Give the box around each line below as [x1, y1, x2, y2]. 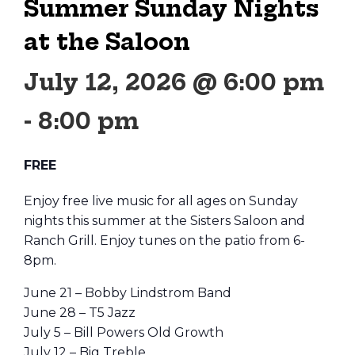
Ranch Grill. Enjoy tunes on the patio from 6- [24, 233, 305, 248]
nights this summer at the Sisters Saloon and [24, 213, 305, 228]
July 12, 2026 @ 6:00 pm [24, 68, 324, 96]
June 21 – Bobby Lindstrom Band [24, 285, 231, 300]
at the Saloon [24, 28, 190, 55]
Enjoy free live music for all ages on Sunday [24, 193, 298, 208]
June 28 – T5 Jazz [24, 305, 136, 320]
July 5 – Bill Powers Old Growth [24, 325, 223, 340]
